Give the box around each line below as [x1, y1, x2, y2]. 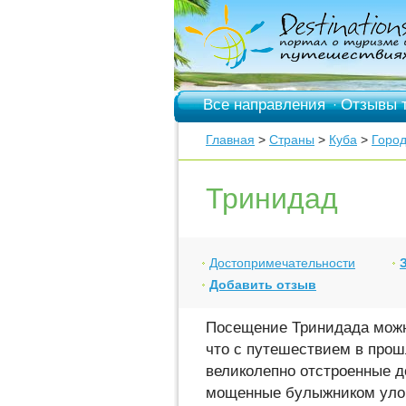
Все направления [203, 96, 325, 113]
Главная [206, 132, 255, 147]
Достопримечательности [209, 256, 355, 270]
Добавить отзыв [209, 277, 316, 292]
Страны [269, 132, 314, 147]
